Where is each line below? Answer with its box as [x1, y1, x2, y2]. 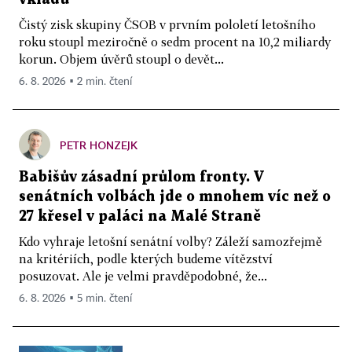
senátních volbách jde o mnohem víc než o [19, 189, 331, 203]
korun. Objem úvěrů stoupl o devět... [19, 51, 224, 66]
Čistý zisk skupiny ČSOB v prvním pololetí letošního [19, 16, 316, 31]
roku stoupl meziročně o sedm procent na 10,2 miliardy [19, 34, 331, 49]
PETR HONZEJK [60, 137, 137, 152]
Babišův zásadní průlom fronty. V [19, 170, 264, 184]
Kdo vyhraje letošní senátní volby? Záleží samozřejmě [19, 233, 322, 248]
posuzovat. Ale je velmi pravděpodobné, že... [19, 268, 267, 283]
